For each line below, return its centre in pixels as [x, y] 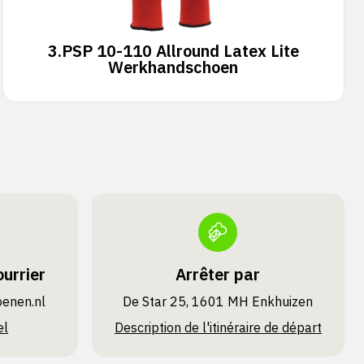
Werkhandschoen [173, 67]
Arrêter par [218, 274]
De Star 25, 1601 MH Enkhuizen [218, 301]
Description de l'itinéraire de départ [218, 327]
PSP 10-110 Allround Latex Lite [180, 51]
